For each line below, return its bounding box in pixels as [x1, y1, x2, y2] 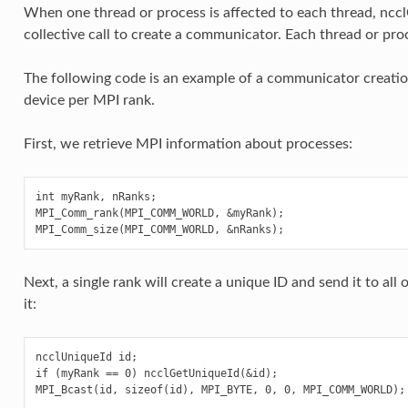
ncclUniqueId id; [35, 351, 138, 364]
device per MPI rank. [23, 93, 155, 108]
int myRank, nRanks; [35, 190, 157, 204]
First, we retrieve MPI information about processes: [23, 137, 352, 152]
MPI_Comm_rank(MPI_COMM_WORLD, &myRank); [35, 207, 284, 220]
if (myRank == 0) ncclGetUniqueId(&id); [35, 367, 278, 381]
